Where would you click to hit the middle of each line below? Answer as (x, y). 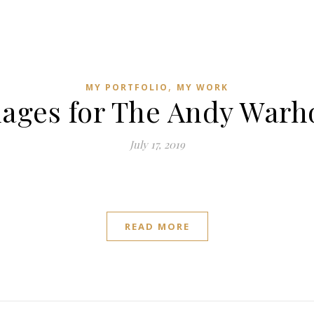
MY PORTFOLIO (127, 87)
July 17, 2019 (157, 144)
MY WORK (203, 87)
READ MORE (157, 226)
